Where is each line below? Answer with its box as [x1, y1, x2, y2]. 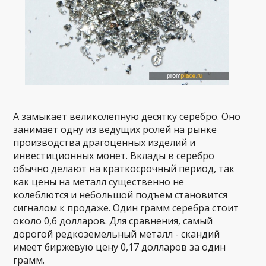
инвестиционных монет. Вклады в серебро [13, 148, 215, 162]
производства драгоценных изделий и [13, 135, 196, 149]
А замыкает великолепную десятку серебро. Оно [13, 109, 241, 123]
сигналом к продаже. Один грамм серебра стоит [13, 201, 239, 214]
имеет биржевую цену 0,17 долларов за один [13, 240, 226, 254]
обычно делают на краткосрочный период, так [13, 161, 235, 175]
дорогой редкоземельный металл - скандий [13, 227, 220, 240]
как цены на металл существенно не [13, 175, 185, 188]
